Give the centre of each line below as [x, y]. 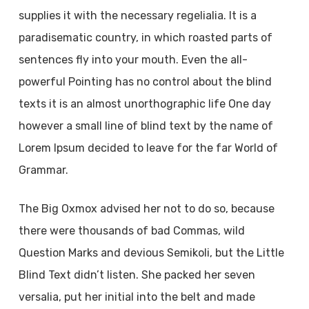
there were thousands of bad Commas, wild [131, 231]
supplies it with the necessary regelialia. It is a [137, 16]
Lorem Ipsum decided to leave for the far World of [148, 148]
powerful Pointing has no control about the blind [145, 82]
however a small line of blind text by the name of [146, 126]
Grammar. [43, 170]
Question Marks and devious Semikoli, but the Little [151, 253]
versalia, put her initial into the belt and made [137, 297]
